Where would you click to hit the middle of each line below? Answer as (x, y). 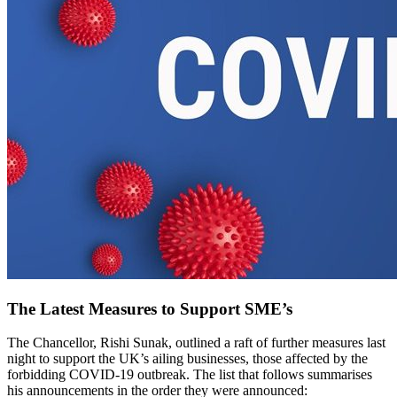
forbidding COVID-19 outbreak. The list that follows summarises (190, 375)
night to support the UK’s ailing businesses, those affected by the (187, 359)
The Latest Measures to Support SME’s (150, 308)
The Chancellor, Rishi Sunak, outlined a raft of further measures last (196, 343)
